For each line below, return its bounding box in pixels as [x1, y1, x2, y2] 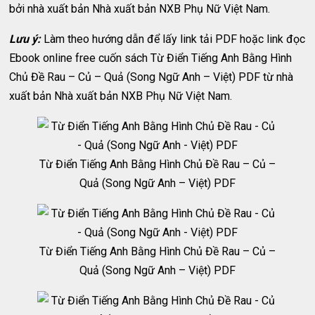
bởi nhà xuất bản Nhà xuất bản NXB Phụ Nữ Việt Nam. [9, 2, 271, 15]
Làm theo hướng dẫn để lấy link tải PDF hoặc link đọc [41, 32, 306, 46]
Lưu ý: [9, 32, 41, 46]
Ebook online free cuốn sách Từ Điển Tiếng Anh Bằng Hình [9, 51, 292, 65]
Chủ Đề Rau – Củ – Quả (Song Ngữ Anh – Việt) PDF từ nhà [9, 70, 294, 84]
